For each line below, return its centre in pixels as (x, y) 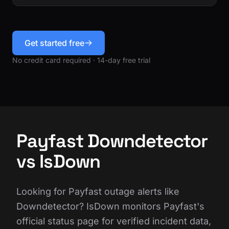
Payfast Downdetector (112, 141)
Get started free (54, 43)
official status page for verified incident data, (114, 221)
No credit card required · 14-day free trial (81, 60)
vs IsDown (58, 161)
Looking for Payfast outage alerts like (98, 191)
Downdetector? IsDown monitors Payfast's (110, 206)
